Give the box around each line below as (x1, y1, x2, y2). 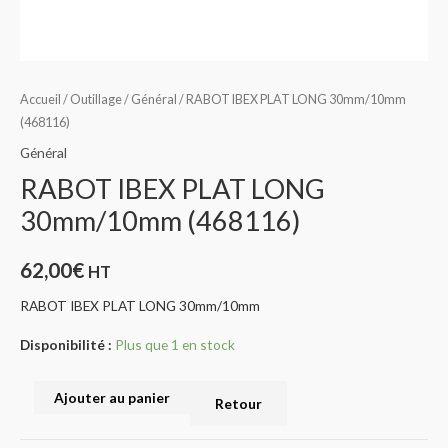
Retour (214, 394, 262, 412)
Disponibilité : (20, 335, 112, 353)
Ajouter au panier (53, 388, 170, 406)
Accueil (20, 91, 61, 107)
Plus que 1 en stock (115, 335, 235, 353)
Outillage (70, 91, 122, 107)
